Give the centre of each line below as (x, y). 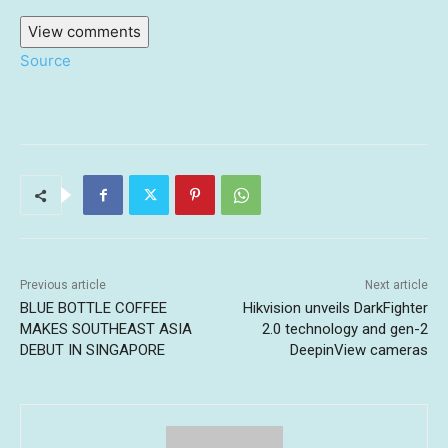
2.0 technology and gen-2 (344, 329)
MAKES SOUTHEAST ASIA (106, 329)
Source (45, 61)
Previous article (63, 285)
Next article (396, 285)
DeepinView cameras (358, 350)
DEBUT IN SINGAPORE (92, 350)
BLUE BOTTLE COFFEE (93, 308)
